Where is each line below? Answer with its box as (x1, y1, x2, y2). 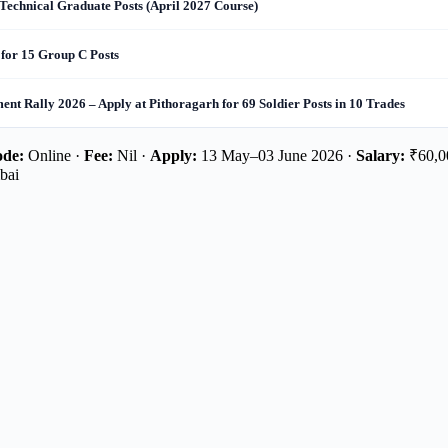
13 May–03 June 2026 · (197, 147, 356, 164)
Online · (24, 147, 84, 164)
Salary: (356, 147, 405, 164)
